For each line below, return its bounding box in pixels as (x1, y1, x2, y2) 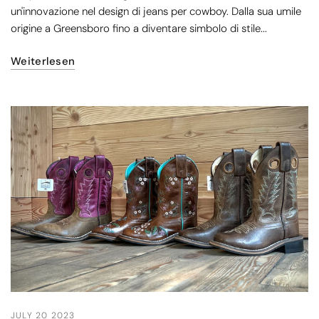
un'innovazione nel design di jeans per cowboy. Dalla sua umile (11, 4, 302, 19)
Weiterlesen (11, 53, 75, 68)
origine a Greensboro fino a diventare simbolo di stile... (11, 21, 268, 36)
